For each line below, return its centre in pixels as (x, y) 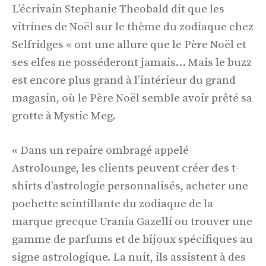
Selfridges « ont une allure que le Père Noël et (129, 45)
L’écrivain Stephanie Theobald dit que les (118, 9)
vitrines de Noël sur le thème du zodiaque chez (133, 27)
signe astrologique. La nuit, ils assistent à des (129, 258)
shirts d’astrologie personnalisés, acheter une (130, 186)
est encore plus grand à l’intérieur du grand (124, 80)
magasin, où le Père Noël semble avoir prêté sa (132, 98)
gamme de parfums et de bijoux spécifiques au (132, 240)
